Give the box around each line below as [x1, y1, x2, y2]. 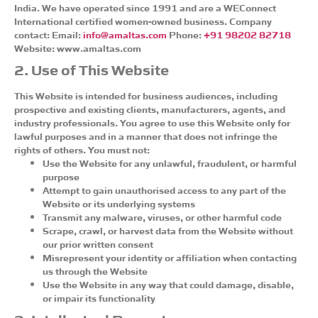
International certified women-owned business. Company [14, 13, 272, 27]
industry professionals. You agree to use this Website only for [14, 115, 290, 128]
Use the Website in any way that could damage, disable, [43, 277, 294, 290]
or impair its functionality [43, 290, 155, 304]
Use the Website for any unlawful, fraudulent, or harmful [43, 155, 297, 169]
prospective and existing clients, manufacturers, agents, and [14, 102, 285, 115]
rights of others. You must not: [14, 142, 150, 155]
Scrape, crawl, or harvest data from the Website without [43, 223, 293, 236]
